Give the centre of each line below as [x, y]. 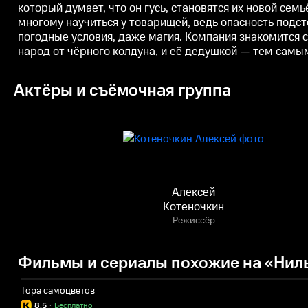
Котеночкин [194, 207]
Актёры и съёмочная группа [122, 91]
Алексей [194, 192]
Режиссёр [194, 221]
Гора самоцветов [58, 291]
